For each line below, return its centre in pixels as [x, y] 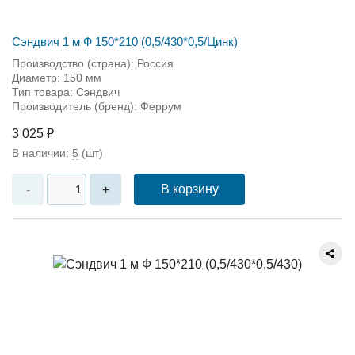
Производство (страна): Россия [93, 63]
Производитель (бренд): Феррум [97, 106]
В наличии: [42, 153]
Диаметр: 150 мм [57, 78]
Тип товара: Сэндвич [66, 92]
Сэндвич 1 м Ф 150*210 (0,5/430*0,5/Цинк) [125, 42]
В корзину [189, 189]
